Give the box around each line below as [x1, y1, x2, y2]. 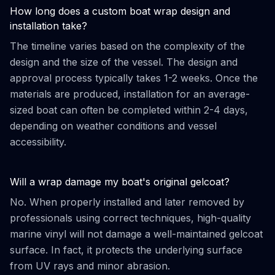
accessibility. [10, 136, 66, 148]
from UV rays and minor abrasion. [10, 260, 170, 272]
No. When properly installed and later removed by [10, 196, 244, 208]
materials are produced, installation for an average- [10, 88, 250, 100]
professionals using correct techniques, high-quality [10, 212, 251, 224]
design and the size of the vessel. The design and [10, 56, 238, 68]
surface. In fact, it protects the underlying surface [10, 244, 242, 256]
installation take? [10, 20, 87, 32]
